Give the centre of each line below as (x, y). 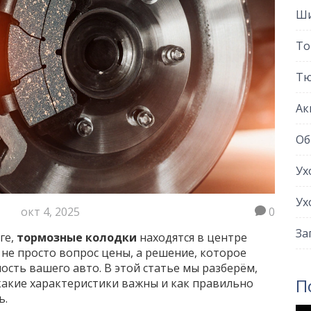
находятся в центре (192, 238)
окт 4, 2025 (51, 212)
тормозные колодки (76, 238)
